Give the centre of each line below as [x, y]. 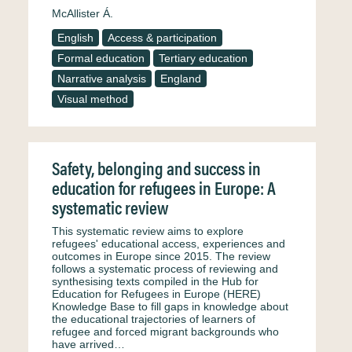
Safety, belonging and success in [156, 168]
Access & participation [162, 38]
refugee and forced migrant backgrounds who [165, 332]
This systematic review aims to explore [148, 231]
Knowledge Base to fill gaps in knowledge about [170, 306]
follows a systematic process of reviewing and [165, 269]
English [75, 38]
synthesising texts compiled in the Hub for [155, 281]
